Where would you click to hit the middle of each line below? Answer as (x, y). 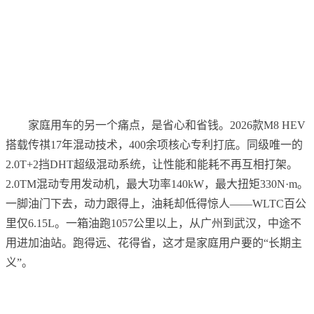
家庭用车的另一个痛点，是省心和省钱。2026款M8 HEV (167, 125)
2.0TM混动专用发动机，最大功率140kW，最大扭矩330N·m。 (157, 184)
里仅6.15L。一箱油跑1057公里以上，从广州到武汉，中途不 (153, 224)
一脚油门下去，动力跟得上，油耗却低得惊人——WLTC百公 (156, 204)
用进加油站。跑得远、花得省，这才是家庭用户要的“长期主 (154, 243)
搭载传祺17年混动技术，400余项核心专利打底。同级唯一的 (154, 145)
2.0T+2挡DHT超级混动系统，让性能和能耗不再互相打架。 (152, 165)
